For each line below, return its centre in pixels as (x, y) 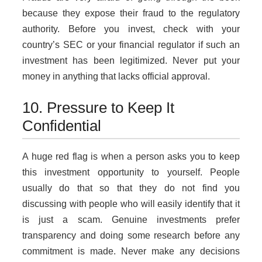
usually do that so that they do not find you (131, 188)
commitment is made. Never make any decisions (131, 251)
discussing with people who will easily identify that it (131, 204)
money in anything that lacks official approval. (116, 77)
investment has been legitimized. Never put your (131, 61)
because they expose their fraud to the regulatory (131, 13)
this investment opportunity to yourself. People (131, 173)
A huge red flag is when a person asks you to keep (131, 157)
